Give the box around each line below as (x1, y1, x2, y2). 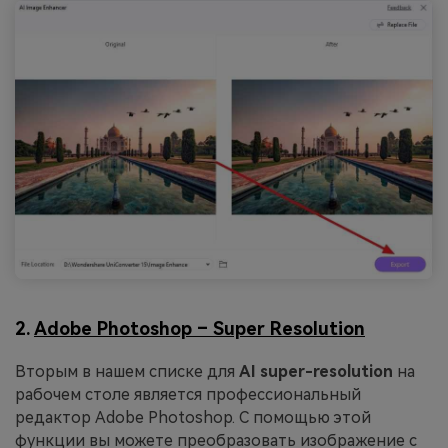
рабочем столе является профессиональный (15, 385, 361, 405)
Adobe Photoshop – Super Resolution (34, 317, 365, 339)
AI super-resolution (239, 362, 397, 382)
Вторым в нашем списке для (15, 362, 239, 382)
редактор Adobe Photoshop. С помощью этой (15, 408, 371, 428)
